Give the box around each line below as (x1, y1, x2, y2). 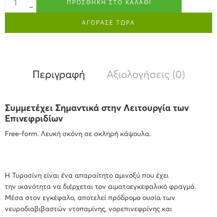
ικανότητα (18, 184, 53, 191)
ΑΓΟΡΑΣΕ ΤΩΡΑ (82, 18, 135, 27)
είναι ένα (44, 172, 75, 180)
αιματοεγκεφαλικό (108, 184, 167, 191)
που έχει (140, 172, 169, 180)
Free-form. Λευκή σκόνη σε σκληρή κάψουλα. (5, 131, 151, 138)
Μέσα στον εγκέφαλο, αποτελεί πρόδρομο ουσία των (5, 195, 175, 202)
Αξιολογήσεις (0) (106, 70, 185, 80)
